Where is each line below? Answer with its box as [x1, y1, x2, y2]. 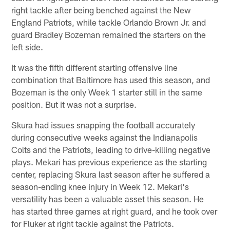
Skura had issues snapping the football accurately [11, 119, 196, 130]
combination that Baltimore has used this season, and [11, 74, 210, 85]
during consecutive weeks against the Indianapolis [11, 131, 198, 142]
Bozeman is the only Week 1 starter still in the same [11, 86, 203, 97]
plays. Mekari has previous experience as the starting [11, 156, 207, 167]
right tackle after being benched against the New [11, 4, 191, 15]
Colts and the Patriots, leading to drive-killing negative [11, 144, 211, 155]
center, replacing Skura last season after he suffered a [11, 168, 210, 179]
